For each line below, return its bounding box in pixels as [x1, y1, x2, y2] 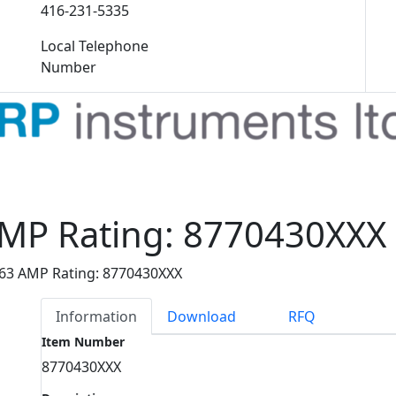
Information [56, 307, 137, 326]
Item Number [42, 333, 125, 350]
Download [167, 307, 237, 326]
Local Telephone [41, 36, 148, 56]
